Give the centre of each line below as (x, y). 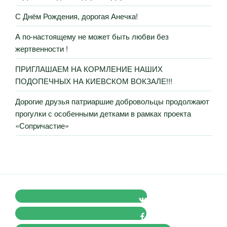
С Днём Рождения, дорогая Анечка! (77, 16)
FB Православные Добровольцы (77, 213)
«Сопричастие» (42, 125)
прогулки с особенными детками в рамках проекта (103, 113)
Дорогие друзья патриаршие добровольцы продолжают (112, 101)
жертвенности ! (42, 48)
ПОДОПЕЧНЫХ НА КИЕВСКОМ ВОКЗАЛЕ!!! (94, 81)
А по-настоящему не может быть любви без (92, 36)
